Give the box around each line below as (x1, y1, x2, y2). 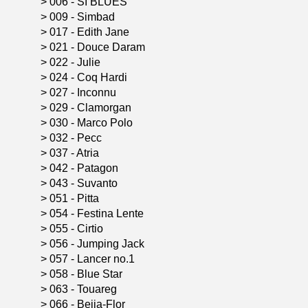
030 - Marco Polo (49, 117, 135, 129)
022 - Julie (49, 56, 103, 68)
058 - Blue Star (49, 268, 125, 280)
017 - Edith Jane (49, 26, 132, 38)
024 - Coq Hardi (49, 71, 130, 83)
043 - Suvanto (49, 177, 120, 189)
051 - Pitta (49, 192, 102, 204)
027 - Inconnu (49, 87, 119, 98)
